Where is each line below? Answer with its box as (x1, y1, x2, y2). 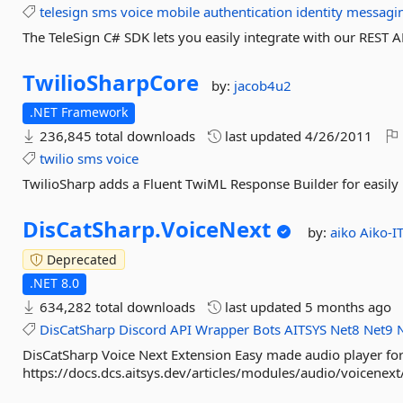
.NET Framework (30, 103, 129, 121)
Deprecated (43, 251, 118, 268)
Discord (119, 320, 167, 338)
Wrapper (195, 320, 250, 338)
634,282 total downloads (36, 298, 196, 316)
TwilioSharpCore (22, 67, 200, 97)
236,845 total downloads (36, 127, 196, 145)
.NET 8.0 (30, 274, 80, 291)
